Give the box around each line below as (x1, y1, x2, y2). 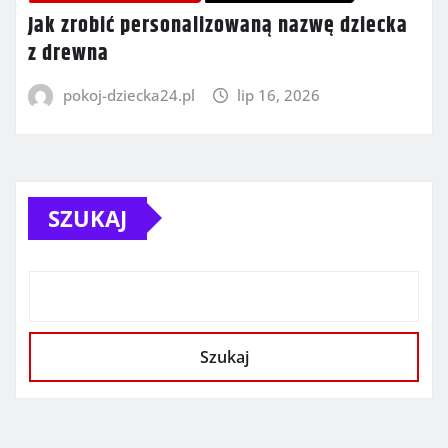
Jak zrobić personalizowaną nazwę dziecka (28, 9, 408, 44)
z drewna (28, 37, 109, 72)
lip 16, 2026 (237, 85, 321, 106)
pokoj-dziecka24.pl (62, 85, 195, 106)
